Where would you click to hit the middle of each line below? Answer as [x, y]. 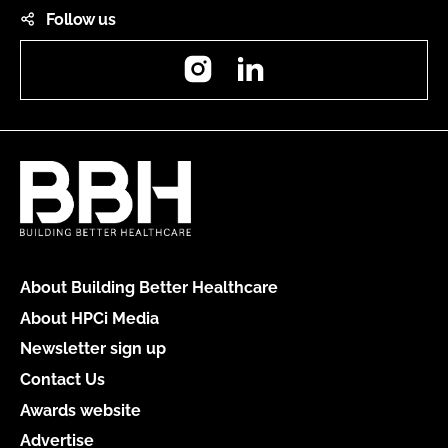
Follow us [80, 19]
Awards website [80, 410]
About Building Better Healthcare [149, 287]
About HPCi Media [89, 318]
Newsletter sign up [93, 349]
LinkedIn [299, 55]
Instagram [253, 55]
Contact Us [62, 379]
